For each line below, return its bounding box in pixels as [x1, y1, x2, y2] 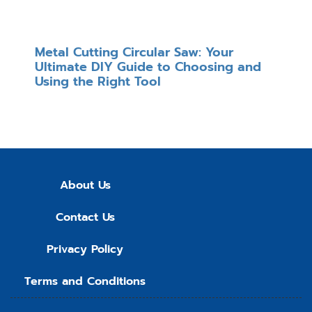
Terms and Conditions [24, 273, 146, 290]
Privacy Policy [47, 241, 123, 258]
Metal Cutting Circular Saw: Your [35, 42, 233, 63]
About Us [59, 177, 111, 194]
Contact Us [55, 209, 115, 226]
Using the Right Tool [35, 72, 161, 92]
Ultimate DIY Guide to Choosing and [35, 57, 261, 77]
